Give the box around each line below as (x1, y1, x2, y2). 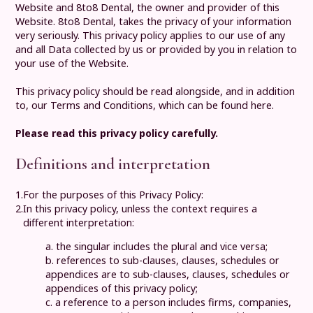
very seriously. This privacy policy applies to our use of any (15, 28, 286, 42)
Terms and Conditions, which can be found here (50, 98, 272, 112)
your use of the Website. (15, 56, 129, 70)
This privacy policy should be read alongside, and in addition (15, 84, 296, 98)
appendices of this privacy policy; (45, 282, 198, 296)
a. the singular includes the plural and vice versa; (45, 240, 268, 254)
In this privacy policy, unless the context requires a (23, 202, 258, 216)
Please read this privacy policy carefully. (15, 126, 219, 140)
